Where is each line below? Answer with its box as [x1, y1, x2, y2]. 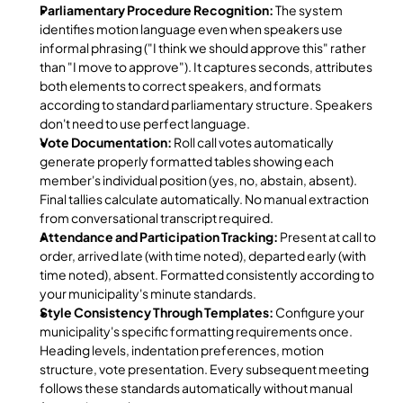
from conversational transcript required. [40, 210, 273, 226]
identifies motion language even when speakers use [40, 21, 343, 37]
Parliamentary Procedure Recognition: [40, 2, 273, 18]
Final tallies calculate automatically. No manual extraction [40, 191, 369, 207]
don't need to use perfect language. [40, 115, 250, 131]
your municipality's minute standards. [40, 285, 256, 301]
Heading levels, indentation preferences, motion [40, 342, 324, 358]
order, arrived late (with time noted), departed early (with [40, 247, 366, 264]
